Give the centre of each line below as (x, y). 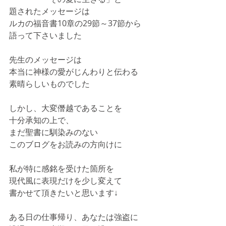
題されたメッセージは (49, 11)
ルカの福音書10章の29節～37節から (75, 23)
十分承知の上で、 (41, 120)
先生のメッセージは (45, 59)
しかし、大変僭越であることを (66, 108)
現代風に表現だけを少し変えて (66, 180)
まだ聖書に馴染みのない (53, 132)
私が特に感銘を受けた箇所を (62, 168)
